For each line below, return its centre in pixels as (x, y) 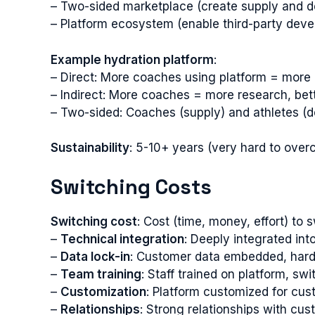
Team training (101, 274)
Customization (103, 291)
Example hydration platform (132, 59)
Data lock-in (95, 256)
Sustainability (90, 148)
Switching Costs (131, 186)
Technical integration (122, 239)
